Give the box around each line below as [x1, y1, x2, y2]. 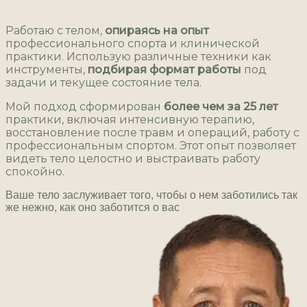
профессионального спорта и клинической [5, 37, 260, 51]
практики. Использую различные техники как [5, 50, 271, 64]
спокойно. [5, 165, 64, 179]
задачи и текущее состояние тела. [5, 76, 201, 90]
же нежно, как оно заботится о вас [5, 201, 180, 214]
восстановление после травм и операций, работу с [5, 126, 299, 140]
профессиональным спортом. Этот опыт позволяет [5, 139, 296, 153]
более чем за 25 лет [164, 100, 278, 114]
